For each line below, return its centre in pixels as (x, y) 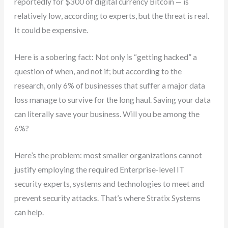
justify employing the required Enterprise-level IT (100, 169)
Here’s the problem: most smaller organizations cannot (108, 155)
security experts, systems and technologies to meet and (109, 184)
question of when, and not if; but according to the (98, 72)
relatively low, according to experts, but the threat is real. (112, 16)
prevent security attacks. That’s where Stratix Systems (108, 198)
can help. (29, 212)
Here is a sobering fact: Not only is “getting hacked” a (106, 57)
